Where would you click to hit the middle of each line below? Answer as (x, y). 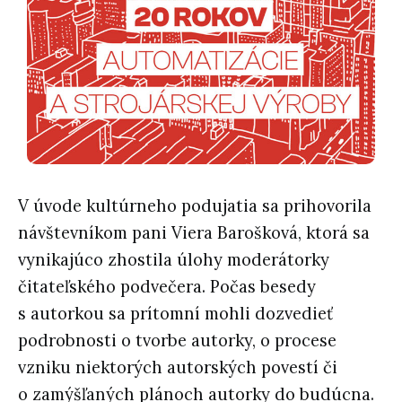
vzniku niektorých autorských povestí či (178, 368)
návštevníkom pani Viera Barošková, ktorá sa (194, 233)
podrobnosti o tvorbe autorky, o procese (177, 341)
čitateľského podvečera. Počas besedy (167, 287)
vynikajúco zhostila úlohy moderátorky (174, 260)
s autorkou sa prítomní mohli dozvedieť (175, 314)
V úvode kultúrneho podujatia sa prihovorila (195, 206)
